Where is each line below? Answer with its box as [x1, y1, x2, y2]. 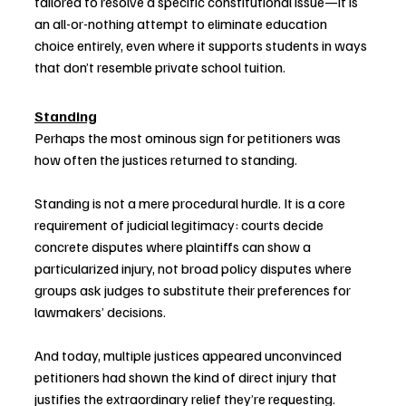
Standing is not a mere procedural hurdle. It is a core [34, 194, 348, 213]
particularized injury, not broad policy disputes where [34, 259, 354, 278]
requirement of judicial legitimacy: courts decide [34, 216, 326, 235]
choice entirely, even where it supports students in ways [34, 36, 370, 55]
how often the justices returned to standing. [34, 150, 297, 169]
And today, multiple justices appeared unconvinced [34, 346, 344, 365]
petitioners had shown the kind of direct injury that [34, 368, 340, 387]
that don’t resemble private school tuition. [34, 58, 285, 77]
